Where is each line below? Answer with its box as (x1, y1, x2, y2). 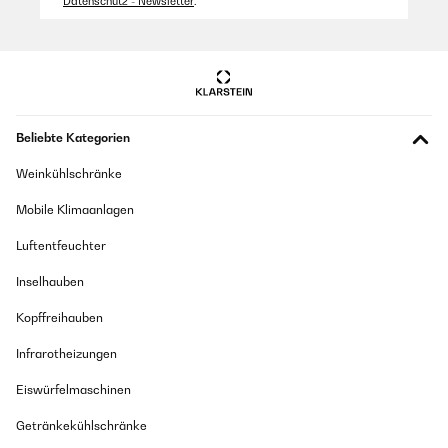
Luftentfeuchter (16, 238, 106, 254)
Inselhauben (16, 274, 84, 290)
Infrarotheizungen (16, 346, 117, 362)
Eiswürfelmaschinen (16, 382, 131, 398)
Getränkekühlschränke (16, 418, 147, 434)
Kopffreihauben (16, 310, 103, 326)
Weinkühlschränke (16, 166, 122, 182)
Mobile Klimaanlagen (16, 202, 134, 218)
